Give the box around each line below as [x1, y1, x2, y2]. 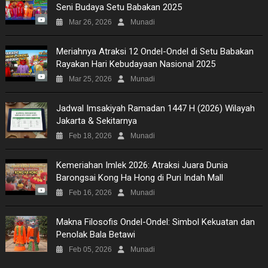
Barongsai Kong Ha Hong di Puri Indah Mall [56, 172, 223, 183]
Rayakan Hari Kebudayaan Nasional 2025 [56, 58, 215, 69]
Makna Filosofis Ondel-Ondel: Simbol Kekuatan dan [56, 216, 255, 227]
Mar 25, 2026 [68, 74, 112, 83]
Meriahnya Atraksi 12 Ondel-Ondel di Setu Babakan [56, 45, 254, 57]
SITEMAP [18, 181, 50, 191]
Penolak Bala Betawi [56, 229, 135, 240]
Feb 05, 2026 [68, 245, 112, 254]
